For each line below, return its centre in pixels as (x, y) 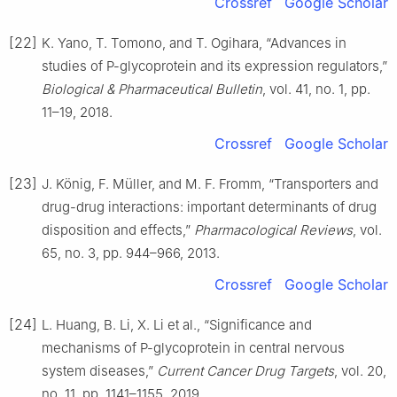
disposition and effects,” (118, 230)
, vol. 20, (360, 370)
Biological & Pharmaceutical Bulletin (152, 89)
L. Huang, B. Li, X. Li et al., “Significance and (177, 324)
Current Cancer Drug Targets (245, 370)
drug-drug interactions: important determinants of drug (209, 206)
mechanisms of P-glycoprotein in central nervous (193, 347)
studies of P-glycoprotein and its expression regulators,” (214, 66)
